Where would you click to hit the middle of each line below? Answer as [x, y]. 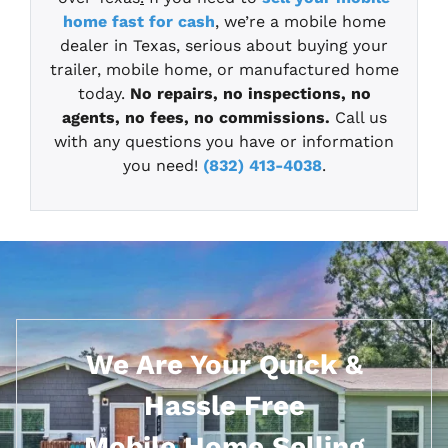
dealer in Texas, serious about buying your [224, 46]
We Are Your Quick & [224, 365]
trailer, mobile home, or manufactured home [224, 70]
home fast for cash [138, 22]
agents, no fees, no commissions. [195, 118]
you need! [162, 166]
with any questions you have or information [224, 142]
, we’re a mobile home [300, 22]
